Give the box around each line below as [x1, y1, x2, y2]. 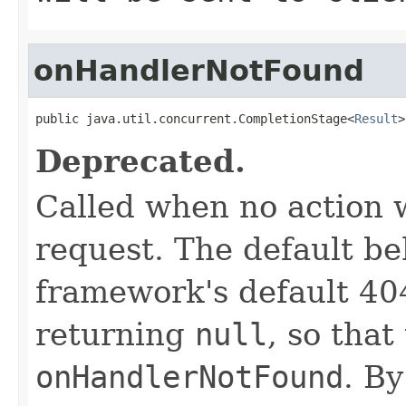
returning [35, 315, 195, 353]
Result [354, 111, 398, 126]
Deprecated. [35, 142, 246, 179]
